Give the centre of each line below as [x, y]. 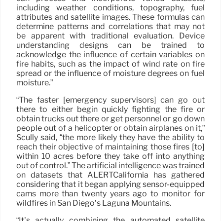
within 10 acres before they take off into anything [110, 156]
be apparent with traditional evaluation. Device [110, 36]
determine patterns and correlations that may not [110, 26]
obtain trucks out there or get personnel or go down [110, 118]
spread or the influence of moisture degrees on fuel [110, 73]
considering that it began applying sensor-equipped [110, 184]
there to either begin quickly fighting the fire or [110, 109]
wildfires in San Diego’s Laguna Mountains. [94, 203]
